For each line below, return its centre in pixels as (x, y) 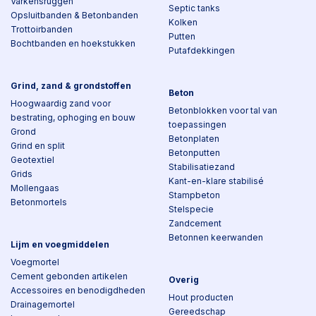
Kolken (183, 22)
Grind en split (38, 146)
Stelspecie (191, 209)
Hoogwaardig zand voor (61, 103)
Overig (184, 280)
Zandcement (195, 223)
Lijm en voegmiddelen (60, 244)
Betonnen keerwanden (216, 237)
